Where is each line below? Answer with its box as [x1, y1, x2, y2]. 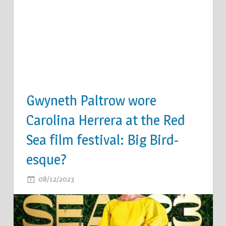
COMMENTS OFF [99, 174, 148, 184]
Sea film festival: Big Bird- [26, 131, 179, 149]
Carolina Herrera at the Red [26, 111, 185, 129]
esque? [26, 151, 67, 168]
